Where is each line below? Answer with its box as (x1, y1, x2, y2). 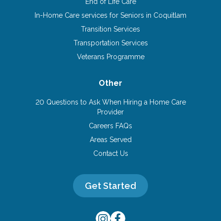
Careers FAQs (89, 122, 132, 130)
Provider (97, 108, 124, 116)
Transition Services (81, 25, 140, 33)
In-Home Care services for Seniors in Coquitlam (35, 11, 186, 19)
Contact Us (93, 149, 128, 157)
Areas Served (89, 136, 132, 144)
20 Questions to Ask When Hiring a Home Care (35, 98, 186, 106)
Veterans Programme (76, 53, 145, 61)
